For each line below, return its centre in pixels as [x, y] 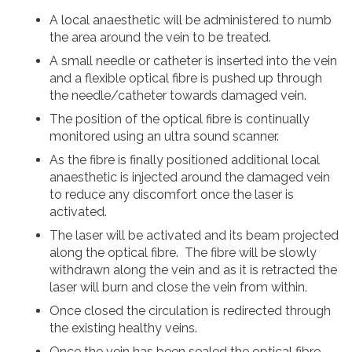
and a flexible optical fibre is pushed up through [186, 79]
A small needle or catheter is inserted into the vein [193, 61]
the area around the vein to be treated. [160, 38]
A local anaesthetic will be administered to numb [191, 20]
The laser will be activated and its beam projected [194, 236]
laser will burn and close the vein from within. [178, 288]
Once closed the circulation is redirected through [190, 311]
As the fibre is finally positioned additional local [185, 160]
